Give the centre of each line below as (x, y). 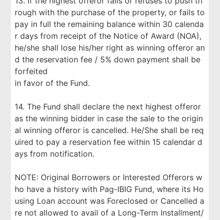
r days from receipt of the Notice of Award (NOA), (108, 36)
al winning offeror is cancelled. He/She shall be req (110, 130)
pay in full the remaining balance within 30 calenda (110, 24)
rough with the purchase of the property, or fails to (110, 12)
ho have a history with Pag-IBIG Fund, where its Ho (110, 189)
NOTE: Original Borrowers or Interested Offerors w (109, 177)
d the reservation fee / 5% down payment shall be (108, 59)
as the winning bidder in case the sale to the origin (109, 118)
